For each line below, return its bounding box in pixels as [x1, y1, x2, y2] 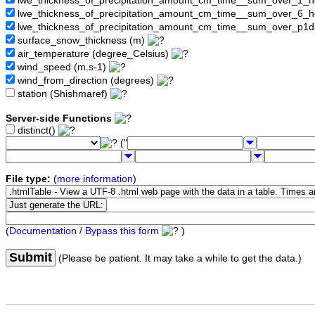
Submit [9, 250, 52, 265]
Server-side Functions [6, 113, 112, 124]
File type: [6, 174, 51, 185]
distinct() [15, 125, 58, 136]
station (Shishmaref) [15, 89, 110, 100]
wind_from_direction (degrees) [15, 75, 157, 86]
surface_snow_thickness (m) [15, 35, 148, 46]
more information [57, 174, 133, 185]
